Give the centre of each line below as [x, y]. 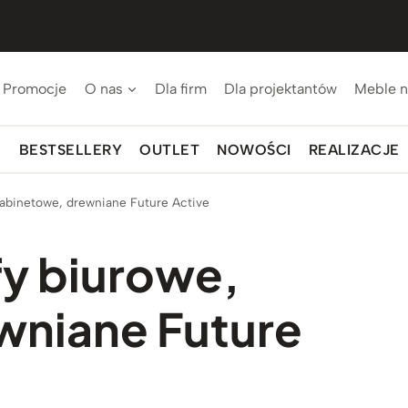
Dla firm [180, 88]
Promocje [35, 88]
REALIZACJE [354, 149]
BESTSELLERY [71, 149]
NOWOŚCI [254, 149]
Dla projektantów [281, 88]
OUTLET [170, 149]
